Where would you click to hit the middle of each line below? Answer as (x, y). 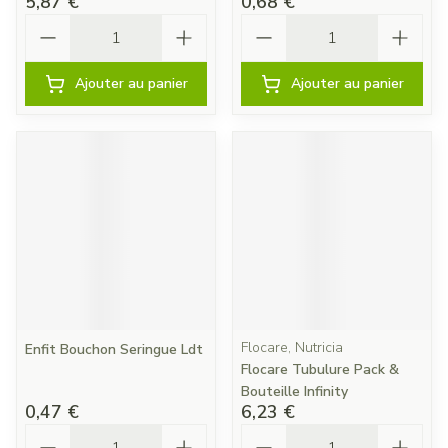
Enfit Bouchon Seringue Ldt (114, 349)
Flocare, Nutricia (292, 347)
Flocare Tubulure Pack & (320, 369)
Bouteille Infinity (294, 391)
